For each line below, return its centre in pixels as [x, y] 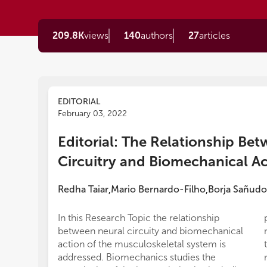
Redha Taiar [83, 189]
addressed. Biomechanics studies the [137, 257]
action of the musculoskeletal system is [142, 244]
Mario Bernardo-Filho [158, 189]
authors [157, 35]
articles [215, 35]
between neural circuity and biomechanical [150, 231]
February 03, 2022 [92, 114]
